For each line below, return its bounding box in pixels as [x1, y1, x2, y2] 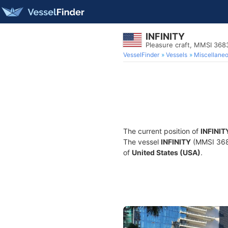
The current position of [123, 127, 201, 135]
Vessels [166, 51, 187, 59]
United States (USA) [132, 148, 201, 157]
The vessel [123, 137, 161, 146]
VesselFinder [123, 51, 159, 59]
